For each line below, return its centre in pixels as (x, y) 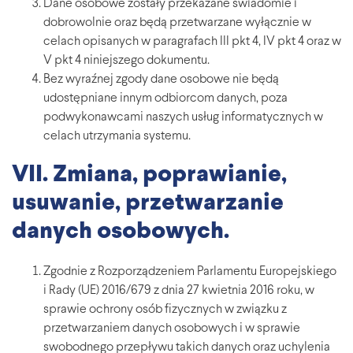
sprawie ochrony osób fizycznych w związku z (165, 310)
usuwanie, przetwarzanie (148, 204)
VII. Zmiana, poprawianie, (149, 176)
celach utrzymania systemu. (117, 137)
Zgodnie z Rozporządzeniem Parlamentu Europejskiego (190, 272)
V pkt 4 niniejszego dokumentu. (126, 61)
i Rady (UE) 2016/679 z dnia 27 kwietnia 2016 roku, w (179, 291)
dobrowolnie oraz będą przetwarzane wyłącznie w (177, 23)
